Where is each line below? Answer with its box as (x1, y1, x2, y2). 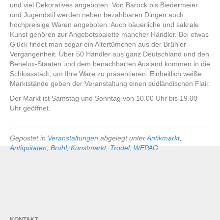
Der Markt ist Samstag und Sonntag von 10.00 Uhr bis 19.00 (10, 94, 197, 102)
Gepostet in (10, 134, 48, 142)
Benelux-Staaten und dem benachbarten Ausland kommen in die (10, 59, 210, 68)
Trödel (110, 143, 130, 152)
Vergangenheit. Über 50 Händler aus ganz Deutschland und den (10, 50, 209, 58)
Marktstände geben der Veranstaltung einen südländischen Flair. (10, 79, 210, 87)
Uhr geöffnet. (10, 104, 51, 112)
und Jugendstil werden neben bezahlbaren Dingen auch (10, 10, 184, 19)
